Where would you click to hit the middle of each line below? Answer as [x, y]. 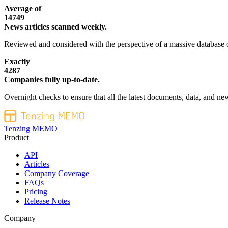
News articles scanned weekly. [55, 26]
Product [17, 137]
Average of [23, 8]
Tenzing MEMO [31, 128]
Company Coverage [57, 173]
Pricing [36, 191]
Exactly [17, 61]
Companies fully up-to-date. [52, 79]
